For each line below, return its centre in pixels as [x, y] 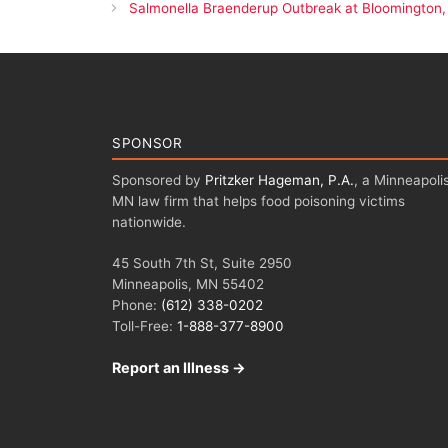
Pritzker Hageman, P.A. [279, 179]
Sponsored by [158, 179]
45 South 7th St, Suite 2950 [202, 263]
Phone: [136, 305]
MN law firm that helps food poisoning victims [258, 200]
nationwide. [149, 221]
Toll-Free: [144, 326]
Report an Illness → [179, 368]
